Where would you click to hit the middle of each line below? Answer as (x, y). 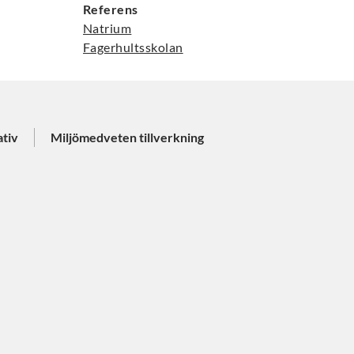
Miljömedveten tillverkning (127, 137)
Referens (111, 9)
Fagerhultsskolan (133, 47)
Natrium (107, 28)
